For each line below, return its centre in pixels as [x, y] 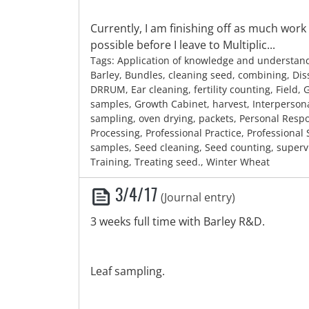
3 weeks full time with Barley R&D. [178, 221]
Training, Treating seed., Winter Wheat [180, 162]
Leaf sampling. [128, 271]
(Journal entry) [198, 197]
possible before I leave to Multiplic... [183, 45]
